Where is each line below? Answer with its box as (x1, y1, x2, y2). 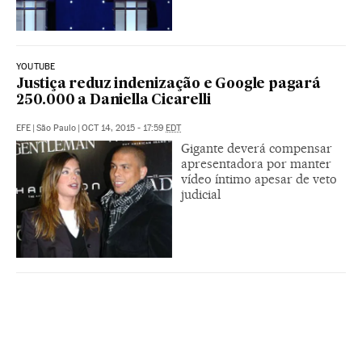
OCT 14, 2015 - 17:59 (82, 122, 166, 133)
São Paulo (36, 122, 76, 133)
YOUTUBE (16, 61, 56, 72)
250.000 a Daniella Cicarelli (16, 93, 211, 107)
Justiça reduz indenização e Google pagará (16, 77, 321, 91)
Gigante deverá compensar (181, 140, 332, 156)
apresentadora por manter (181, 155, 331, 171)
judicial (181, 186, 221, 202)
